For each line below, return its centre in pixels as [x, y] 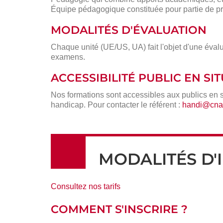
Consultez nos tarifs [86, 186]
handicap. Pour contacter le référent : [116, 105]
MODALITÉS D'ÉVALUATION [129, 30]
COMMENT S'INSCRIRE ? [119, 209]
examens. [68, 57]
